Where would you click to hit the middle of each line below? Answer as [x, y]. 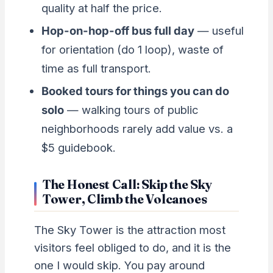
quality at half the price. [101, 8]
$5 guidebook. [78, 148]
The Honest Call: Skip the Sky [127, 184]
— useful [219, 31]
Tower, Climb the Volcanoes [125, 199]
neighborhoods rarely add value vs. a [137, 129]
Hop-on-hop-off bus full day [118, 31]
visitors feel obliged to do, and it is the [132, 248]
